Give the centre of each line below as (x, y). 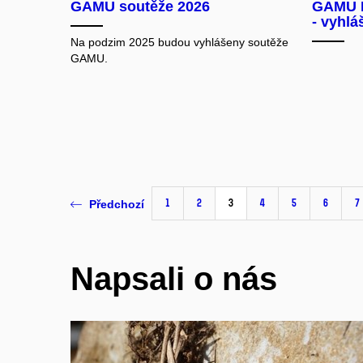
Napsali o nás (174, 279)
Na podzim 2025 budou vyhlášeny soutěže (179, 42)
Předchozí (117, 204)
